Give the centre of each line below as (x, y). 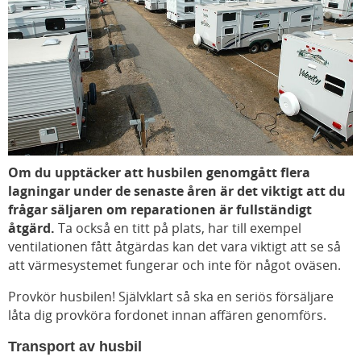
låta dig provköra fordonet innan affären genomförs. (167, 315)
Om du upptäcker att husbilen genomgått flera (159, 172)
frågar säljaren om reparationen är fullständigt (160, 209)
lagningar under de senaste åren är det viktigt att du (177, 191)
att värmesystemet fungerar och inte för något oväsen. (174, 265)
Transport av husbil (75, 346)
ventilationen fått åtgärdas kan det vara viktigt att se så (174, 246)
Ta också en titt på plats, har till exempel (180, 228)
